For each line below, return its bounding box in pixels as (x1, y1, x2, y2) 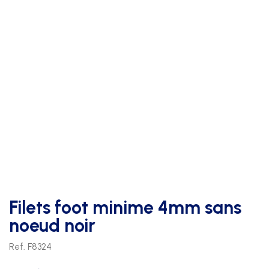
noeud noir (9, 214, 95, 237)
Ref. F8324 (9, 241, 52, 253)
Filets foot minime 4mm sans (9, 196, 241, 219)
